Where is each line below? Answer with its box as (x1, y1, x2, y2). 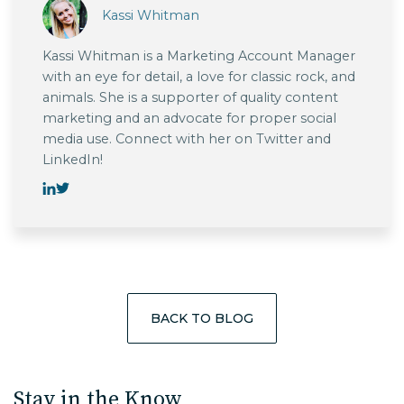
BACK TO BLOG (151, 309, 253, 326)
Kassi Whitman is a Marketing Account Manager (42, 47, 355, 64)
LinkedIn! (42, 151, 103, 168)
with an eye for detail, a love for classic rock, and (42, 68, 355, 85)
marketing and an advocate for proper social (42, 109, 336, 126)
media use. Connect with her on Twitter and (42, 130, 331, 147)
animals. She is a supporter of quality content (42, 88, 338, 106)
